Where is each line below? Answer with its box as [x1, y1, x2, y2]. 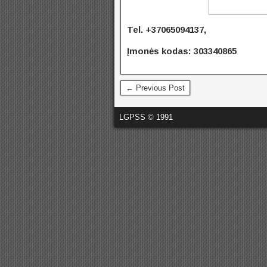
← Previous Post [126, 83, 185, 92]
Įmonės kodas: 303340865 [127, 45, 237, 56]
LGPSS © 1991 [119, 112, 173, 122]
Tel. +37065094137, [127, 24, 206, 35]
